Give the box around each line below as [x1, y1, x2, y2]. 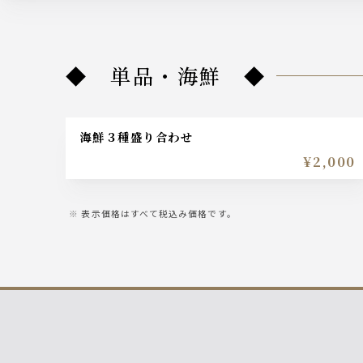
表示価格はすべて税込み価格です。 [81, 206, 237, 220]
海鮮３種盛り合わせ [92, 127, 193, 145]
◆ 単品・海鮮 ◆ [88, 61, 267, 91]
